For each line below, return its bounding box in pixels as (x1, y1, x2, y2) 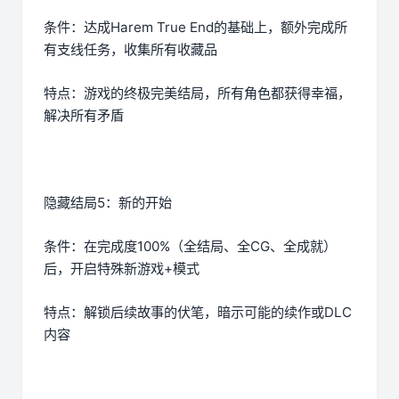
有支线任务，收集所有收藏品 (44, 41, 217, 59)
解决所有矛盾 (44, 107, 124, 125)
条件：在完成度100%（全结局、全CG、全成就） (44, 238, 337, 256)
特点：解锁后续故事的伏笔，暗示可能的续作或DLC (44, 304, 352, 322)
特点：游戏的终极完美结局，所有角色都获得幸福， (44, 85, 351, 102)
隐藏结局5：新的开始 (44, 194, 172, 212)
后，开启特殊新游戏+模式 (44, 260, 199, 278)
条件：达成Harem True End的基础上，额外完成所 (44, 19, 347, 37)
